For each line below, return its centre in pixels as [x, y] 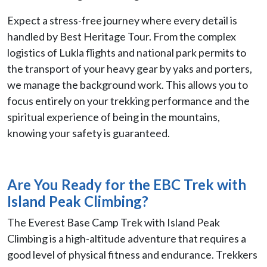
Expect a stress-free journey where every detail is [122, 20]
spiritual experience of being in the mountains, [114, 117]
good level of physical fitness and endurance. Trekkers [132, 254]
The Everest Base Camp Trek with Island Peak [114, 222]
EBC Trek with [200, 184]
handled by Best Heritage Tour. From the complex [122, 36]
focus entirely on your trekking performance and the [128, 100]
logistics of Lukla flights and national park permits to [127, 52]
